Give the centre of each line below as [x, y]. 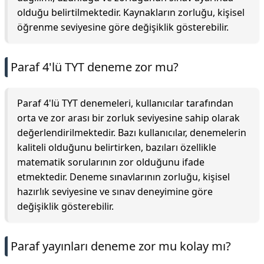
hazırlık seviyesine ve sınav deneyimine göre [115, 192]
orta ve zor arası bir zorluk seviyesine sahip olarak [128, 118]
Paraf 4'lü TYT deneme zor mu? [95, 67]
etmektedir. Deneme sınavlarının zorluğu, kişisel [123, 177]
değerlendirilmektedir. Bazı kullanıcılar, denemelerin [132, 133]
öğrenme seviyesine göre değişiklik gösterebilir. [123, 27]
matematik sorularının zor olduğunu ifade [111, 162]
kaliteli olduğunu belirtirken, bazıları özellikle [117, 147]
